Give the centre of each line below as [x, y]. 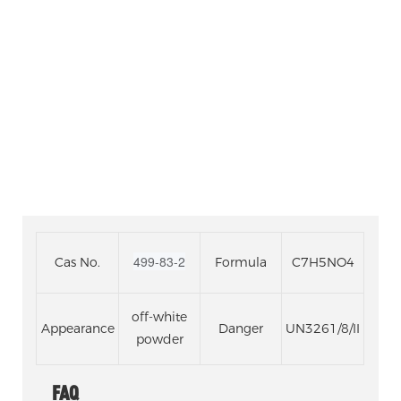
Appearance [77, 328]
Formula [241, 262]
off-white [159, 316]
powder [159, 339]
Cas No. [77, 262]
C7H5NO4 [323, 262]
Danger [241, 328]
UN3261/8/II [323, 328]
